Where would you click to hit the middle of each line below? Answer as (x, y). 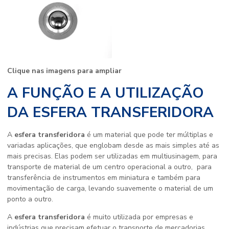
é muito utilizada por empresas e (139, 217)
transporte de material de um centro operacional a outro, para (109, 167)
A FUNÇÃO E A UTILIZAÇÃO (105, 93)
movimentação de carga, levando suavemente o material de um (110, 189)
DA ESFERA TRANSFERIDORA (110, 113)
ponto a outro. (30, 199)
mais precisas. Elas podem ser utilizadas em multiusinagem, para (112, 156)
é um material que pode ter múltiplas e (149, 135)
